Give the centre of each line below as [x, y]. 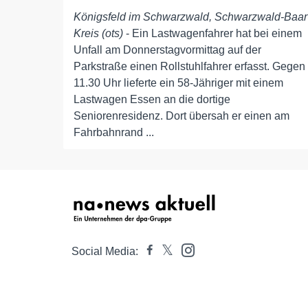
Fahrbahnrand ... [114, 133]
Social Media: [105, 252]
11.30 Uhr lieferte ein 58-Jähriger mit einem [178, 83]
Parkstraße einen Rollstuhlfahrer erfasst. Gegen [189, 67]
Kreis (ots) [98, 34]
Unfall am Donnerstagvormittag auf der [167, 50]
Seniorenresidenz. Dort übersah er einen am [181, 116]
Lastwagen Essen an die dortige [152, 100]
